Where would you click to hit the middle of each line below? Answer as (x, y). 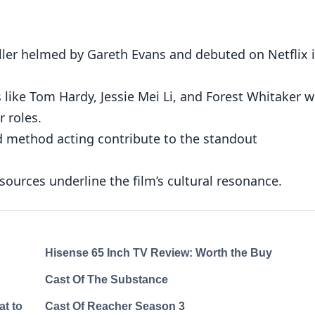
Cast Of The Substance (107, 280)
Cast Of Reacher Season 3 (115, 307)
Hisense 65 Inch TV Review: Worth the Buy (159, 253)
